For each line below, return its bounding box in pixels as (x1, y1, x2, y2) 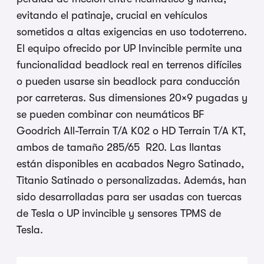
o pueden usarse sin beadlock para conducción (16, 75, 240, 88)
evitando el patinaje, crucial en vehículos (16, 9, 207, 22)
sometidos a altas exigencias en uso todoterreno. (16, 26, 247, 38)
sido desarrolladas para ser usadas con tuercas (16, 191, 242, 203)
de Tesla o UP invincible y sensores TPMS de (16, 207, 221, 220)
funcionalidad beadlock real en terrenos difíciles (16, 59, 242, 71)
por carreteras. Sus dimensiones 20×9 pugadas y (16, 92, 247, 104)
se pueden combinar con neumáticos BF (16, 108, 204, 121)
